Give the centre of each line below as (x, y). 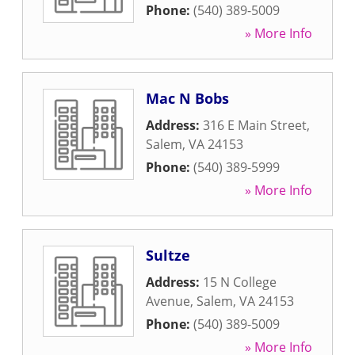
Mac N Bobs (187, 98)
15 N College (240, 282)
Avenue (168, 301)
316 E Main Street (255, 125)
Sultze (168, 255)
